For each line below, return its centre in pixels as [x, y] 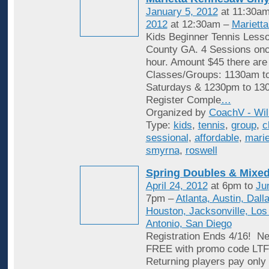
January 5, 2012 [182, 11]
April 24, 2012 [177, 186]
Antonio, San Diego [189, 224]
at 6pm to [231, 186]
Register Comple [183, 100]
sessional [167, 138]
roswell [201, 150]
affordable [216, 138]
